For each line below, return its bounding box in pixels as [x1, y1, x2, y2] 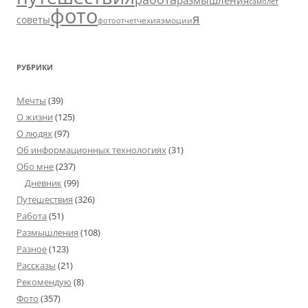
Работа [16, 210, 47, 222]
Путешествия [16, 193, 73, 206]
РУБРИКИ [16, 62, 53, 72]
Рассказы [16, 259, 56, 272]
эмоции [161, 15, 192, 25]
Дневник [25, 177, 62, 189]
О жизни [16, 111, 53, 123]
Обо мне [16, 160, 54, 173]
